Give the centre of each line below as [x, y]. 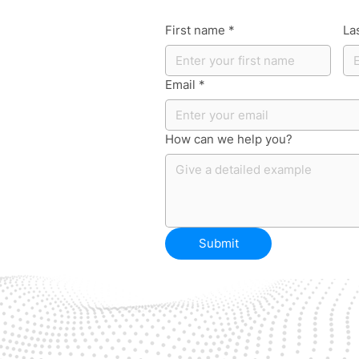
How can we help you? [229, 139]
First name [195, 30]
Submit [218, 243]
